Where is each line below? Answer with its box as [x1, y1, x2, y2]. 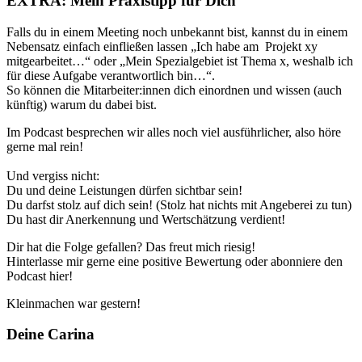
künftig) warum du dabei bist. [6, 97, 160, 112]
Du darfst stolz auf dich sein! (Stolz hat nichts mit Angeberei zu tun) [6, 197, 351, 212]
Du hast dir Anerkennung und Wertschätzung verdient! [6, 212, 285, 226]
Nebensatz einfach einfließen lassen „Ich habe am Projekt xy [6, 39, 318, 53]
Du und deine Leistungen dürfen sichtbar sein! [6, 183, 242, 197]
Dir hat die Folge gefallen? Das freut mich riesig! [6, 239, 255, 254]
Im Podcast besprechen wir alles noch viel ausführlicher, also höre [6, 124, 341, 139]
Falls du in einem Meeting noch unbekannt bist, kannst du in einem [6, 24, 347, 39]
